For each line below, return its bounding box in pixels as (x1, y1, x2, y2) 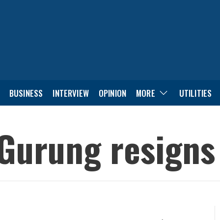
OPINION (98, 86, 127, 99)
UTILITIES (179, 86, 212, 99)
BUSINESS (9, 86, 43, 99)
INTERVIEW (53, 86, 89, 99)
